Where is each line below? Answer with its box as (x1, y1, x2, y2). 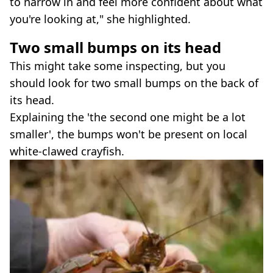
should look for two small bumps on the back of (10, 76, 258, 91)
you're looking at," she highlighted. (10, 12, 191, 27)
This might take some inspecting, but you (10, 58, 225, 74)
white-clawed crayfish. (10, 144, 124, 159)
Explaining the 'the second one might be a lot (10, 110, 246, 125)
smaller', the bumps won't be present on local (10, 127, 247, 142)
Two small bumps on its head (10, 37, 221, 58)
